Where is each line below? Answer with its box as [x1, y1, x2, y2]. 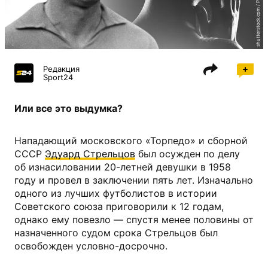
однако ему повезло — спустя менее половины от [14, 214, 254, 226]
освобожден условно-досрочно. [14, 240, 167, 252]
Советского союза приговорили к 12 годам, [14, 200, 224, 213]
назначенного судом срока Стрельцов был [14, 227, 218, 239]
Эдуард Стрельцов [45, 148, 135, 160]
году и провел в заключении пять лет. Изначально [14, 174, 253, 187]
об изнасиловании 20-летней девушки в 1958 [14, 161, 231, 173]
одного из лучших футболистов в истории [14, 187, 217, 200]
